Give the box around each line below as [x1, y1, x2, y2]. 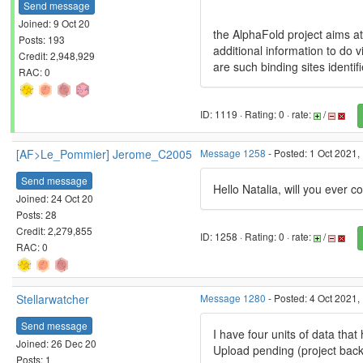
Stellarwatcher [16, 291, 89, 307]
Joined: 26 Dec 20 [16, 335, 96, 350]
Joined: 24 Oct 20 [16, 190, 93, 205]
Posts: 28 [16, 207, 57, 221]
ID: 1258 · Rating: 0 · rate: [200, 229, 314, 244]
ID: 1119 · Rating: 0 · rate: [200, 107, 314, 122]
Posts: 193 [19, 32, 65, 46]
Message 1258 [200, 146, 266, 160]
